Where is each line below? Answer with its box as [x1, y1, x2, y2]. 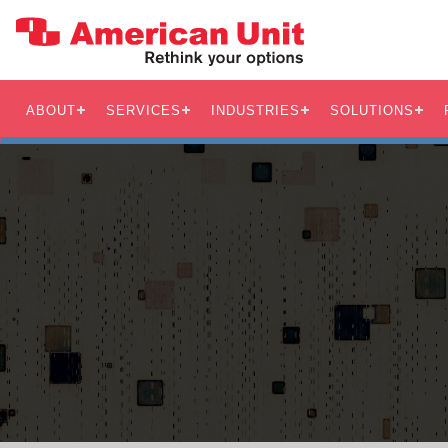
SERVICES [106, 103, 181, 118]
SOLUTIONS [330, 103, 414, 118]
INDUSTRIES [211, 103, 300, 118]
